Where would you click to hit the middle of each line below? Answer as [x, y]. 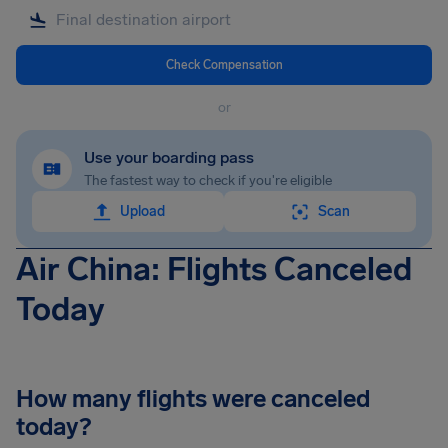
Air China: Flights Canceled [214, 269]
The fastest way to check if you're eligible [208, 180]
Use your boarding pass [169, 157]
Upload [142, 211]
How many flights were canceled [193, 398]
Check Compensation [224, 64]
